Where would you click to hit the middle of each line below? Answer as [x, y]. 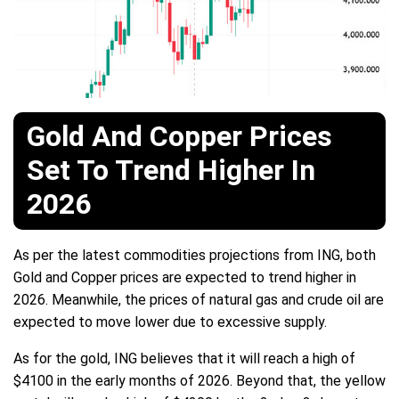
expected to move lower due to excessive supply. [170, 322]
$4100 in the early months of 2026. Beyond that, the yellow [199, 381]
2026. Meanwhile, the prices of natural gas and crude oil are [199, 300]
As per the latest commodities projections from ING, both [195, 256]
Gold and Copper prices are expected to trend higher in [185, 278]
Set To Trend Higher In [171, 171]
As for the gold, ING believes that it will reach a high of [184, 359]
